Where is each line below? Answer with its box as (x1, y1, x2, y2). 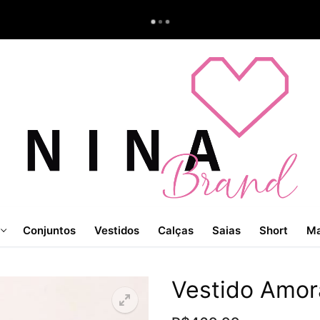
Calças (158, 223, 194, 237)
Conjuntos (23, 223, 76, 237)
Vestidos (94, 223, 139, 237)
